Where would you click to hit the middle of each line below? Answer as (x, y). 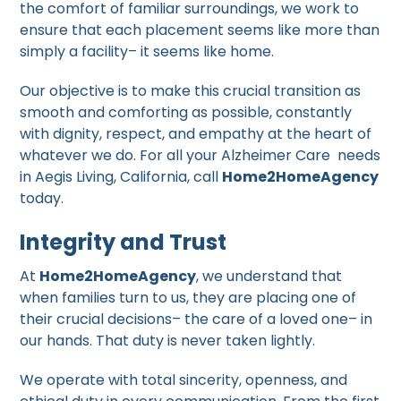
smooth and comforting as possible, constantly (186, 113)
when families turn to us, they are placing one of (188, 298)
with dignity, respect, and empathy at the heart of (196, 134)
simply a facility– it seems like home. (147, 52)
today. (42, 199)
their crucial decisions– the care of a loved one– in (196, 320)
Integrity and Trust (124, 243)
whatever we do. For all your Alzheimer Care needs (200, 156)
